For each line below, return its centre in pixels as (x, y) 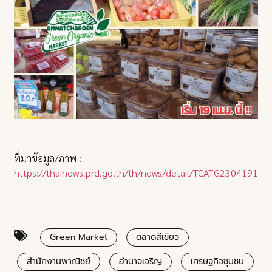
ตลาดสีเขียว (158, 237)
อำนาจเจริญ (141, 261)
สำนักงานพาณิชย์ (59, 261)
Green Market (79, 237)
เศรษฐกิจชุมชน (218, 261)
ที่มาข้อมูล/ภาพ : (48, 158)
